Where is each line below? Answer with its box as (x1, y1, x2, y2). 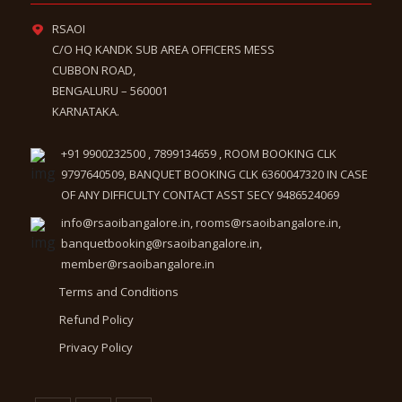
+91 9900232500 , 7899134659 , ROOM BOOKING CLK (61, 145, 337, 162)
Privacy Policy (59, 339, 134, 356)
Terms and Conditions (59, 284, 179, 301)
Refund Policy (59, 311, 135, 328)
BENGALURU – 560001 (52, 83, 169, 100)
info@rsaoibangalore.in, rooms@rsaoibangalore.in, (61, 214, 342, 232)
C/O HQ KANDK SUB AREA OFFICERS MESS (52, 41, 275, 58)
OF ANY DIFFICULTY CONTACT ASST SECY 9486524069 (61, 187, 340, 204)
